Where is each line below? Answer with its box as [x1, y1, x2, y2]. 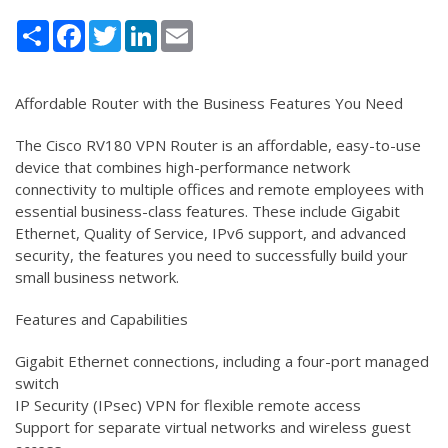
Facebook [85, 17, 151, 38]
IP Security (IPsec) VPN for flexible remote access [15, 394, 361, 415]
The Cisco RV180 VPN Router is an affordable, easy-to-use [15, 134, 421, 155]
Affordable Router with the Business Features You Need [15, 92, 403, 113]
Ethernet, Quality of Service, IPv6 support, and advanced [15, 222, 406, 243]
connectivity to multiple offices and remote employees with [15, 178, 424, 199]
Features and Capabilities [15, 308, 188, 329]
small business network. [15, 266, 179, 287]
